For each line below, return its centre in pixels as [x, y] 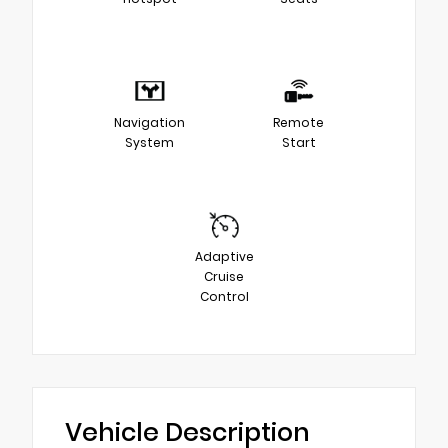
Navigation [149, 122]
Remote [298, 122]
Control [224, 296]
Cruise [224, 276]
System [149, 142]
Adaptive [224, 256]
